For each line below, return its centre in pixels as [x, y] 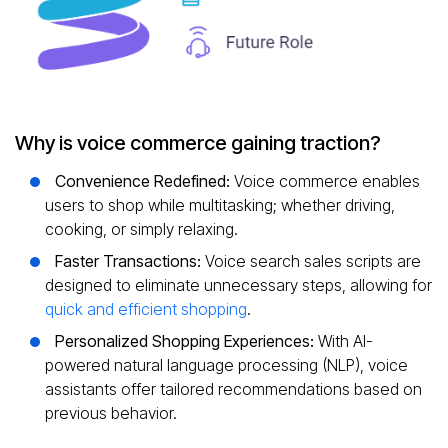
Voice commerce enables [327, 181]
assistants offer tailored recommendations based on [233, 389]
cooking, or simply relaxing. [141, 229]
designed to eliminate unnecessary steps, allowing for [238, 285]
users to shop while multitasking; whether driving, [220, 205]
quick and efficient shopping [146, 309]
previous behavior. [111, 413]
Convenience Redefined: [144, 181]
